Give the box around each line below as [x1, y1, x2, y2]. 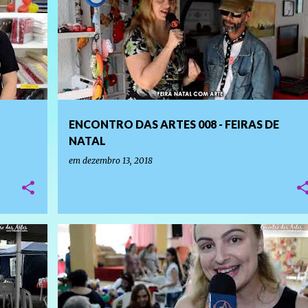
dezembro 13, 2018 [82, 155, 153, 166]
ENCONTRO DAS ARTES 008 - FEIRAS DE [68, 118, 279, 131]
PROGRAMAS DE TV [74, 244, 137, 252]
